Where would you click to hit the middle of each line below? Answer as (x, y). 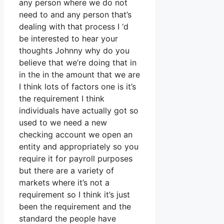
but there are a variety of (66, 171)
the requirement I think (62, 99)
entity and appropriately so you (79, 147)
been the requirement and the (75, 207)
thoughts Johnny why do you (74, 51)
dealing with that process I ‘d (74, 27)
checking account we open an (76, 135)
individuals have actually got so (79, 111)
